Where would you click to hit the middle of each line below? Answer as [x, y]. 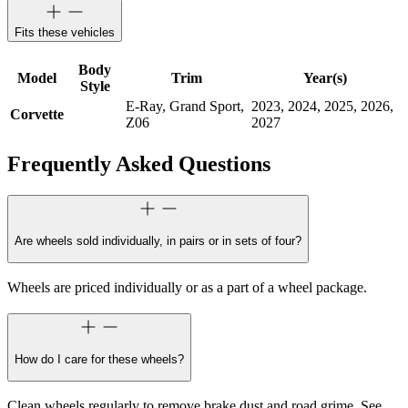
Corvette [37, 115]
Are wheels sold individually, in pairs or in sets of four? [158, 241]
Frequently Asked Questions [139, 164]
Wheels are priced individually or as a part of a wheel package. [187, 288]
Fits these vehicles [65, 33]
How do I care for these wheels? [99, 360]
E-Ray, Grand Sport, [185, 107]
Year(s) [325, 78]
